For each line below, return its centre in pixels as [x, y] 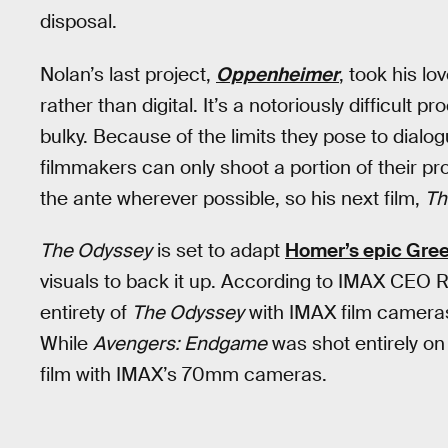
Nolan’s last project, [128, 74]
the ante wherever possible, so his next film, [232, 198]
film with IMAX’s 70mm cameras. [183, 375]
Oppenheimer [277, 74]
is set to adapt [218, 251]
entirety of [86, 313]
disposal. [78, 21]
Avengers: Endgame [180, 344]
